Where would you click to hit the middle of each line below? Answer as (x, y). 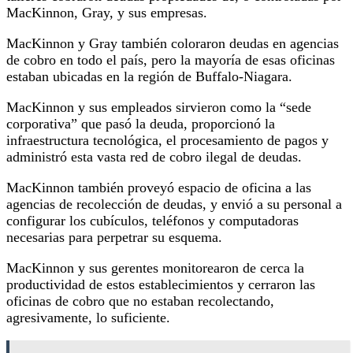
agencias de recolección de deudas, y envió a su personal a (174, 204)
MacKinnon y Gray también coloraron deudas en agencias (173, 43)
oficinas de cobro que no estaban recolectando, (140, 301)
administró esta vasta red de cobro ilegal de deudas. (154, 156)
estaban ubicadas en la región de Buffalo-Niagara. (151, 76)
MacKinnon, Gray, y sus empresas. (107, 12)
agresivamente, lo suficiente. (88, 317)
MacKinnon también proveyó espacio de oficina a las (159, 187)
